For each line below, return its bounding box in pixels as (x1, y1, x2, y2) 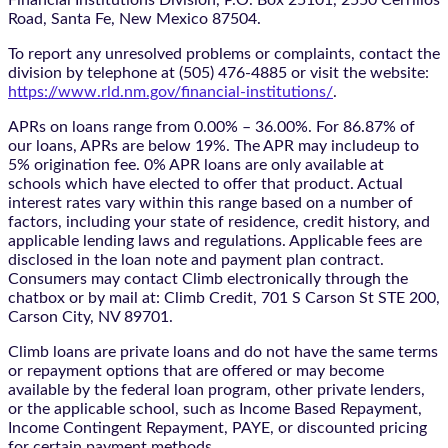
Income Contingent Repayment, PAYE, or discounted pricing (8, 419, 427, 436)
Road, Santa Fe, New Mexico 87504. (8, 10, 261, 27)
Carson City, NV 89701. (8, 308, 173, 325)
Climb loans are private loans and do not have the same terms (8, 343, 438, 360)
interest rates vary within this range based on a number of (8, 194, 413, 211)
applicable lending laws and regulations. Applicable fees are (8, 232, 422, 249)
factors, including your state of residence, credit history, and (8, 213, 430, 230)
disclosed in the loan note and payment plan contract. (8, 251, 384, 268)
